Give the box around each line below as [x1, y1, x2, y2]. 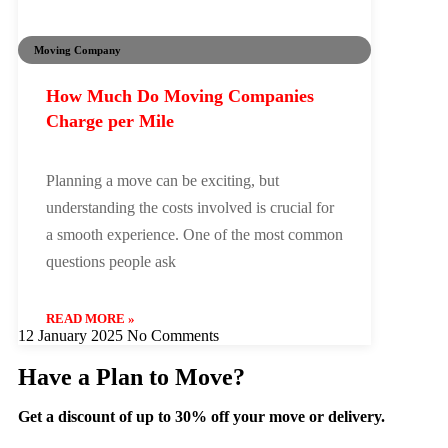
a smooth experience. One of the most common [46, 225, 343, 243]
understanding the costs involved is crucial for [46, 198, 334, 216]
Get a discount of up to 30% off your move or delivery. [18, 407, 385, 425]
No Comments [127, 326, 219, 344]
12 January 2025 [18, 326, 127, 344]
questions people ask [46, 252, 176, 270]
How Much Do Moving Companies [46, 85, 314, 106]
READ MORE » [46, 310, 135, 326]
